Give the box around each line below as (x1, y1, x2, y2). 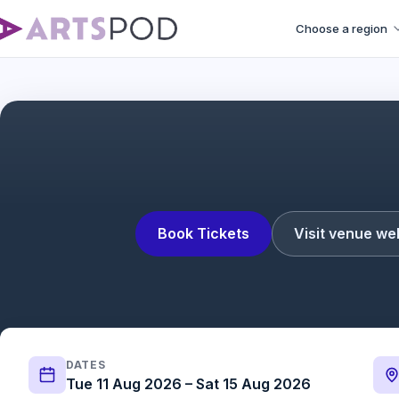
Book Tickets (158, 224, 249, 242)
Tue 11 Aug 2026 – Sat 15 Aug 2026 (66, 375, 311, 393)
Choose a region (296, 21, 387, 36)
